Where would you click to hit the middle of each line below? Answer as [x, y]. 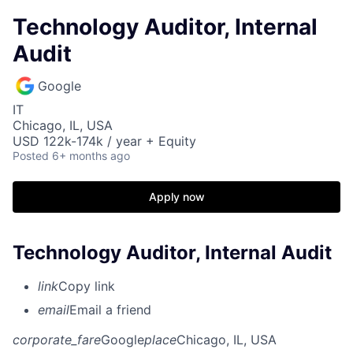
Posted [31, 156]
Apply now [176, 197]
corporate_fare [57, 339]
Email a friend [110, 309]
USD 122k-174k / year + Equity [104, 141]
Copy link [87, 286]
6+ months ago [91, 156]
